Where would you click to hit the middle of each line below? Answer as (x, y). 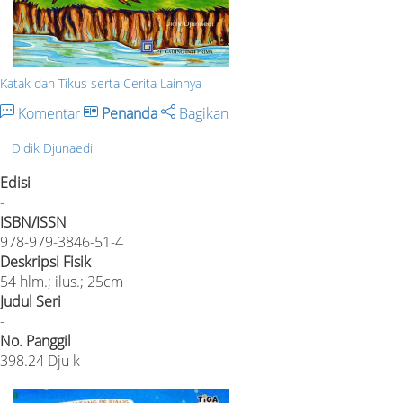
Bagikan (202, 113)
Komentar (49, 113)
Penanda (130, 113)
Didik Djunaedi (52, 148)
